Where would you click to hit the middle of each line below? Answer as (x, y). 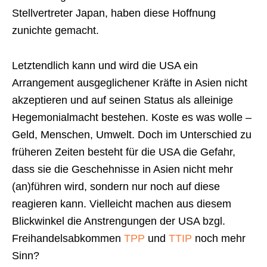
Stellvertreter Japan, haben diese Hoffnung (114, 13)
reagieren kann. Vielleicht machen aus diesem (122, 204)
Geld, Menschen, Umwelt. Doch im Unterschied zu (132, 135)
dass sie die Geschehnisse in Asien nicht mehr (122, 169)
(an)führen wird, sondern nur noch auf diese (116, 187)
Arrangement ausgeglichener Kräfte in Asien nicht (130, 83)
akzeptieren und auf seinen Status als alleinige (122, 100)
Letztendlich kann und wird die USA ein (105, 66)
